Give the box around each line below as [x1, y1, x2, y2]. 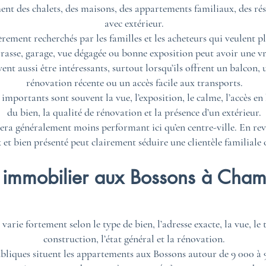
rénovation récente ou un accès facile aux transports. [26, 76, 243, 89]
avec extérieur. [104, 17, 164, 30]
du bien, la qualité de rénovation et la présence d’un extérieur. [7, 106, 261, 119]
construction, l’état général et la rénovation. [43, 232, 225, 245]
